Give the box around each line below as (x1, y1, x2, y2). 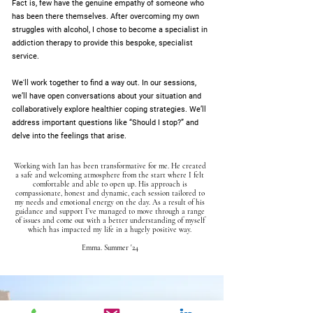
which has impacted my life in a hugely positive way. (28, 225, 191, 234)
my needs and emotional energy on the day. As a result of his (15, 198, 205, 207)
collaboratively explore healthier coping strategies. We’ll (12, 105, 206, 114)
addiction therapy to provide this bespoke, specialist (12, 38, 193, 48)
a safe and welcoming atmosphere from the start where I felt (15, 170, 204, 180)
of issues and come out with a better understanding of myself (15, 216, 205, 225)
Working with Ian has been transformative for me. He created (13, 161, 206, 170)
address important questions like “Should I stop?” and (12, 118, 198, 127)
